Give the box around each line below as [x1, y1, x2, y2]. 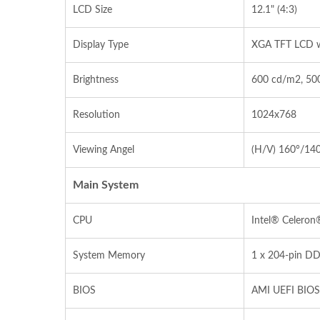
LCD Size [73, 5, 112, 15]
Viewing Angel [73, 145, 134, 155]
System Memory [73, 251, 145, 261]
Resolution [73, 110, 120, 120]
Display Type [73, 40, 129, 50]
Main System [73, 179, 139, 191]
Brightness [73, 75, 119, 85]
